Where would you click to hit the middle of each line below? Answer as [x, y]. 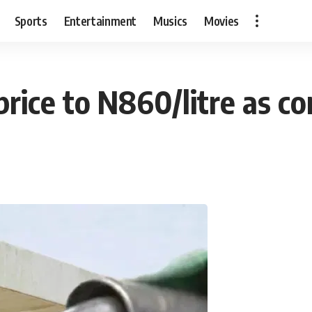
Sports [31, 21]
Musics [171, 21]
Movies [222, 21]
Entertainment [100, 21]
